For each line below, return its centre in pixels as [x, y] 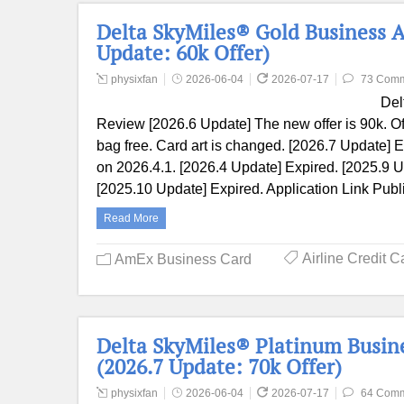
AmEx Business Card [183, 259]
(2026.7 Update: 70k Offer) [219, 367]
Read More [131, 218]
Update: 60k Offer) [183, 53]
